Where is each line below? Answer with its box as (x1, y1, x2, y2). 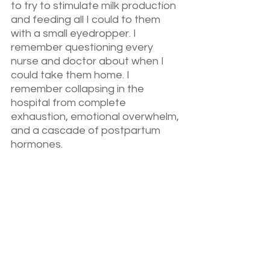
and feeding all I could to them (11, 13, 163, 25)
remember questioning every (11, 41, 155, 53)
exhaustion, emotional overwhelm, (11, 110, 181, 122)
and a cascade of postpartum (11, 124, 163, 136)
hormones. (11, 138, 63, 150)
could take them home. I (11, 69, 132, 81)
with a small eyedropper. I (11, 27, 139, 39)
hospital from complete (11, 96, 128, 108)
